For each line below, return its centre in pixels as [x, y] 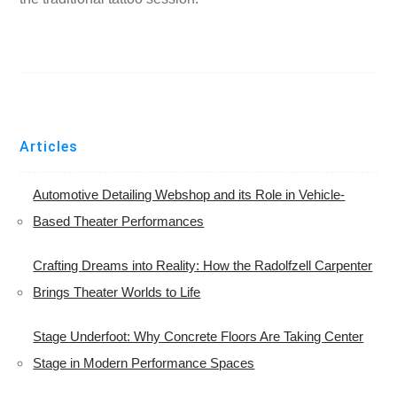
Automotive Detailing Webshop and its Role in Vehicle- [189, 195]
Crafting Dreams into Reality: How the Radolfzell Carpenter [203, 266]
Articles [49, 147]
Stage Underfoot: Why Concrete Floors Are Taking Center [198, 337]
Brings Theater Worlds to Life [117, 292]
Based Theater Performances [119, 222]
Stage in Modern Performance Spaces [144, 363]
